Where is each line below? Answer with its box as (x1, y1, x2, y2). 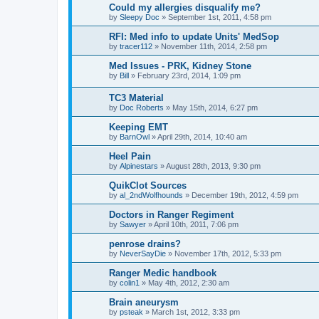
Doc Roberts (120, 103, 164, 113)
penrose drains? (109, 239, 181, 250)
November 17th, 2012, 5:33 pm (174, 249, 281, 258)
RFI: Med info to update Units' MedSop (109, 31, 279, 42)
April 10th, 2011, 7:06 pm (154, 220, 239, 229)
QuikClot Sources (109, 180, 187, 192)
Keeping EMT (109, 122, 168, 133)
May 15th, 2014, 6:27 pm (172, 103, 258, 113)
